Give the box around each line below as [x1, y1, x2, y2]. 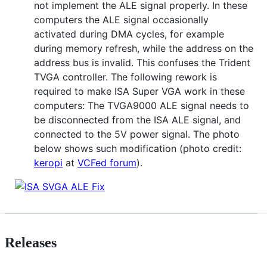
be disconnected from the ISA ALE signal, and [34, 113, 241, 126]
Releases [5, 235, 57, 251]
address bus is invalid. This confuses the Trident [34, 56, 250, 69]
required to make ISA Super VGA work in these [34, 85, 245, 97]
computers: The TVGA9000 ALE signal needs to [34, 99, 249, 111]
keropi [34, 156, 63, 169]
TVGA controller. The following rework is [34, 70, 217, 83]
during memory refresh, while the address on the [34, 42, 253, 54]
